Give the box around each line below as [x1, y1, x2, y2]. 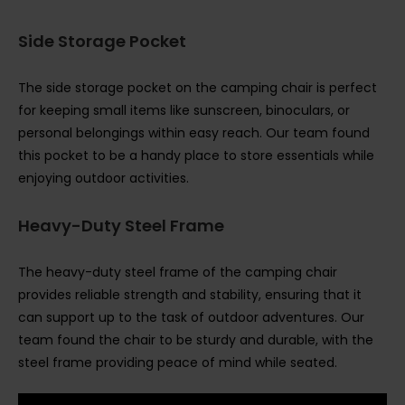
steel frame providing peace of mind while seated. [18, 353, 337, 372]
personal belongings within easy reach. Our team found [18, 124, 370, 143]
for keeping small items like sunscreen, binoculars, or [18, 101, 350, 120]
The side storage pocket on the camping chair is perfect [18, 79, 377, 98]
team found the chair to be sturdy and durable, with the [18, 331, 373, 350]
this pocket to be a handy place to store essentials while [18, 146, 374, 165]
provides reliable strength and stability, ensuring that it [18, 286, 362, 305]
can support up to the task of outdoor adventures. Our [18, 308, 364, 327]
